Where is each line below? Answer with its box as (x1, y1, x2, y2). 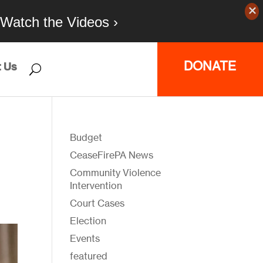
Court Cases (70, 197, 125, 209)
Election (70, 215, 107, 227)
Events (70, 232, 100, 244)
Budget (70, 131, 103, 143)
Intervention (70, 180, 123, 191)
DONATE (184, 58, 237, 73)
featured (70, 250, 108, 262)
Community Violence (70, 167, 161, 178)
